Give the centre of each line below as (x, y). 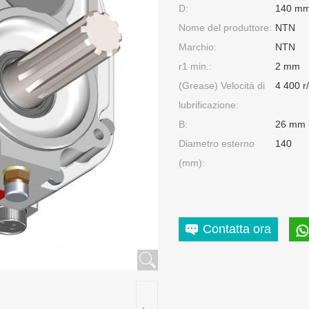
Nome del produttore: (225, 28)
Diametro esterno (217, 143)
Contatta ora (237, 229)
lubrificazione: (209, 105)
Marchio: (198, 47)
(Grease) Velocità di (222, 86)
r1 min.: (195, 66)
